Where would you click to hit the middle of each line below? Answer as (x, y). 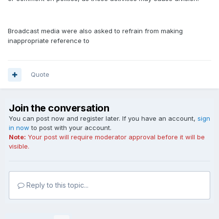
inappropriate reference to (49, 41)
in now (19, 128)
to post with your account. (70, 128)
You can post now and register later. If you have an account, (103, 118)
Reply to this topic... (56, 185)
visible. (19, 146)
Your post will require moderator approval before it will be (115, 137)
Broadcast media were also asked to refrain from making (95, 31)
